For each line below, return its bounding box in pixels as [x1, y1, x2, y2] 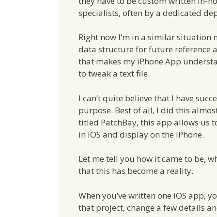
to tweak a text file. [78, 68, 150, 79]
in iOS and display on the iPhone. [78, 128, 204, 140]
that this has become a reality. [78, 165, 193, 177]
